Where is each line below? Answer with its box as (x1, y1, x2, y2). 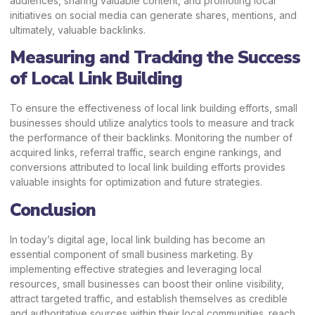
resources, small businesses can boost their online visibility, (10, 277, 284, 290)
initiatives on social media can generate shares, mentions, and (10, 8, 297, 21)
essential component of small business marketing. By (10, 247, 253, 260)
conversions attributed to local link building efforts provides (10, 161, 285, 174)
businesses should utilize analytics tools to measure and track (10, 117, 295, 129)
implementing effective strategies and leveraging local (10, 262, 262, 275)
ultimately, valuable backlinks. (10, 23, 146, 36)
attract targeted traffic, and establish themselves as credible (10, 292, 288, 304)
